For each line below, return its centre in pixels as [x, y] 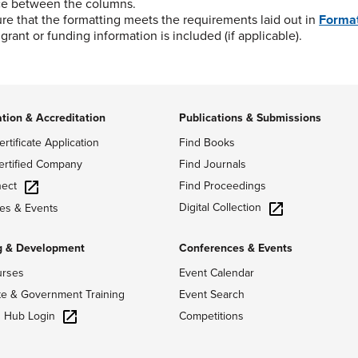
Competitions [211, 316]
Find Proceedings [223, 186]
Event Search [212, 294]
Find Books [207, 143]
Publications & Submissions [250, 118]
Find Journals [213, 164]
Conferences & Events [236, 248]
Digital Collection [220, 207]
